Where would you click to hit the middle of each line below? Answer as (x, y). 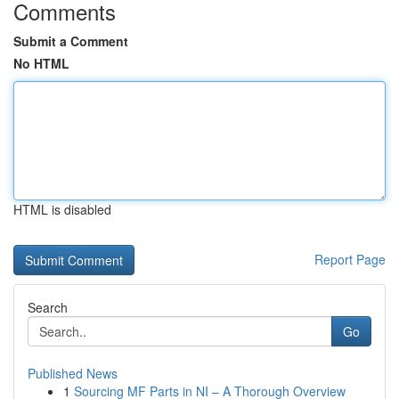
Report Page (350, 259)
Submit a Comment (71, 41)
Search (48, 307)
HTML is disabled (62, 209)
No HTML (41, 63)
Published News (73, 373)
